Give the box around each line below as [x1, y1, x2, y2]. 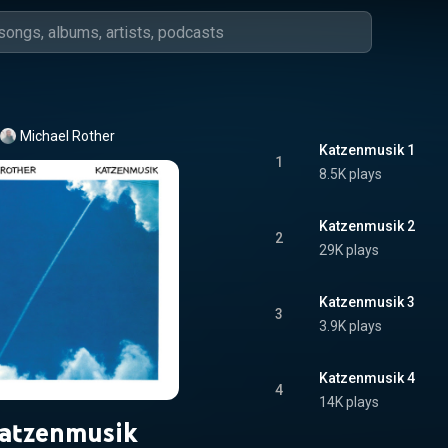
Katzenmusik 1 [319, 142, 415, 158]
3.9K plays [319, 318, 382, 334]
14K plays [319, 394, 379, 410]
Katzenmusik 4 [319, 370, 415, 386]
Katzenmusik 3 [319, 294, 415, 310]
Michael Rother [19, 128, 115, 144]
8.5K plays [319, 166, 382, 182]
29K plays [319, 242, 379, 258]
